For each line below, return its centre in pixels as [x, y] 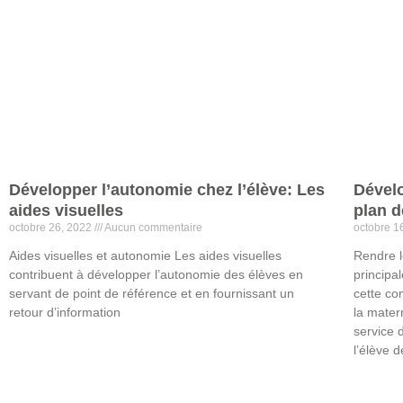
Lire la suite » [42, 349]
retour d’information [65, 313]
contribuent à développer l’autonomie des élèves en [156, 275]
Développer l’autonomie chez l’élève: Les [167, 190]
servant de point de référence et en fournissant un [152, 294]
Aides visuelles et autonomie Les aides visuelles [145, 256]
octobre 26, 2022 [52, 228]
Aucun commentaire [152, 228]
